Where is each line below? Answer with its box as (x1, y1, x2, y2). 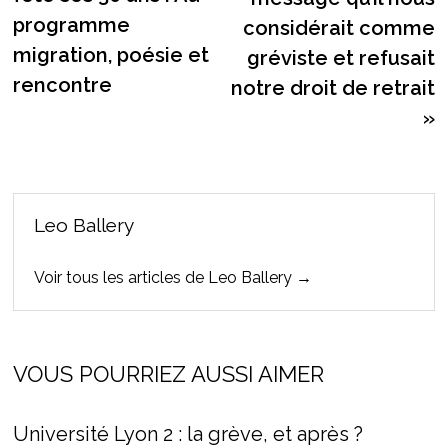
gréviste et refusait (247, 46, 436, 71)
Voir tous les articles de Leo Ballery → (33, 268, 312, 288)
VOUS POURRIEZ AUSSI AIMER (12, 361, 324, 388)
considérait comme (243, 16, 436, 41)
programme (12, 13, 130, 38)
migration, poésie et (12, 43, 209, 68)
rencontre (12, 73, 112, 98)
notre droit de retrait (231, 76, 436, 101)
